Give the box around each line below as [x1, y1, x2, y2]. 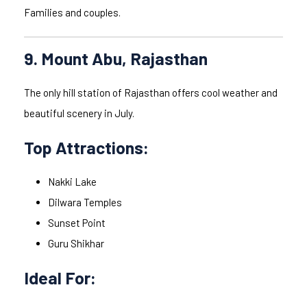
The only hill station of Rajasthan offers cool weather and [24, 86, 278, 99]
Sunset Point [48, 217, 106, 230]
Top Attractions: [24, 137, 149, 158]
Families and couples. [24, 6, 121, 19]
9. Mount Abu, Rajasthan [24, 48, 208, 69]
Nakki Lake [48, 175, 97, 188]
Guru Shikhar [48, 237, 104, 250]
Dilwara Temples [48, 196, 122, 209]
